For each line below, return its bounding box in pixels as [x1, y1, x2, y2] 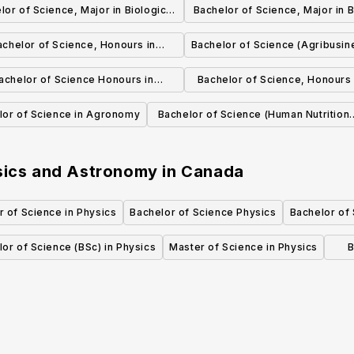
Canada [181, 162, 244, 182]
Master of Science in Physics [169, 241, 318, 254]
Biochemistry [39, 97, 107, 110]
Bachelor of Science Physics [130, 206, 277, 219]
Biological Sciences [22, 62, 123, 75]
